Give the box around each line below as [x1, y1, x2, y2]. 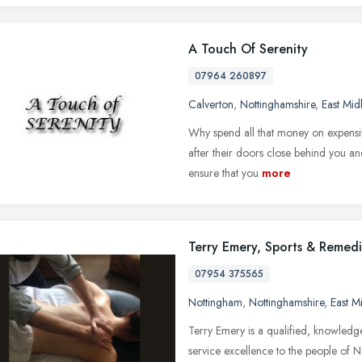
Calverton [188, 95, 234, 112]
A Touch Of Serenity [188, 39, 308, 58]
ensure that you [188, 164, 259, 181]
